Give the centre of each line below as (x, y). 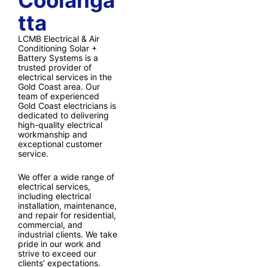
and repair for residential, (67, 215)
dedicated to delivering (63, 115)
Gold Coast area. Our (59, 87)
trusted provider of (55, 68)
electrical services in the (65, 77)
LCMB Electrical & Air (59, 39)
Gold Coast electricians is (67, 106)
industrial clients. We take (68, 234)
